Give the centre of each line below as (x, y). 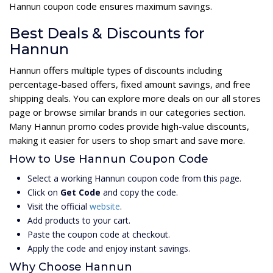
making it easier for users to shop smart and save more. (127, 140)
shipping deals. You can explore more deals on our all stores (135, 98)
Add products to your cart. (79, 220)
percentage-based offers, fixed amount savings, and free (130, 84)
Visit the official (58, 206)
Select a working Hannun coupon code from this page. (134, 178)
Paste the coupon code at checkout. (99, 234)
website (105, 206)
